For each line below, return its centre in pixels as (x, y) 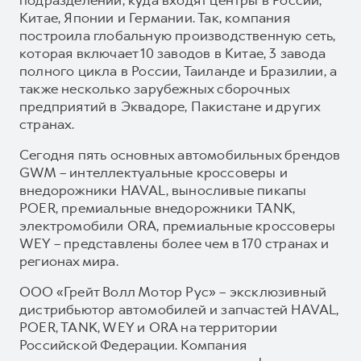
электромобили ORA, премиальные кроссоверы (178, 225)
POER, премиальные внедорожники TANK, (158, 207)
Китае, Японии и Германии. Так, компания (155, 17)
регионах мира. (69, 261)
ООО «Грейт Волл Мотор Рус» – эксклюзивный (173, 291)
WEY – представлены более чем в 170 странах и (174, 243)
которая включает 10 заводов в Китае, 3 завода (173, 53)
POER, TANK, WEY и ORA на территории (148, 327)
